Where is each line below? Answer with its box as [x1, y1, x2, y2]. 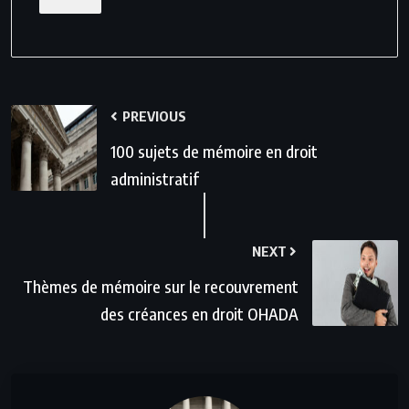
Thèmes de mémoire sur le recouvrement [23, 276, 299, 298]
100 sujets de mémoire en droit [110, 141, 318, 163]
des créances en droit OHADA [100, 303, 299, 325]
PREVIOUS [120, 108, 186, 125]
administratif [110, 168, 199, 190]
